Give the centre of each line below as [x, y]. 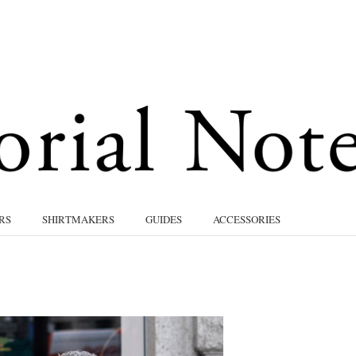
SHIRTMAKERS [78, 219]
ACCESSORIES [247, 219]
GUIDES [164, 219]
